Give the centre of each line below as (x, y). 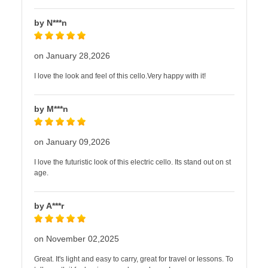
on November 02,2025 (77, 239)
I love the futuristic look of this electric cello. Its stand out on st (133, 162)
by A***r (49, 206)
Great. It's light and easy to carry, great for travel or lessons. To (134, 259)
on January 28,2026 (72, 56)
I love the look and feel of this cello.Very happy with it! (120, 76)
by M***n (51, 109)
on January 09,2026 (72, 142)
